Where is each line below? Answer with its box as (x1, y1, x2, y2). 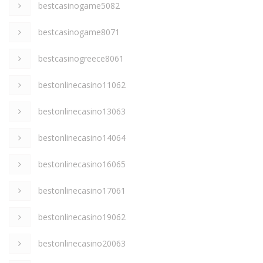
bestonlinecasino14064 (38, 131, 126, 143)
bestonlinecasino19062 (38, 211, 126, 222)
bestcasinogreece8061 (38, 52, 124, 64)
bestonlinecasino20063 (38, 237, 126, 249)
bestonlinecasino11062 (38, 79, 126, 90)
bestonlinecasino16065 (38, 158, 126, 170)
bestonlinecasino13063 (38, 105, 126, 117)
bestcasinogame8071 (38, 26, 120, 38)
